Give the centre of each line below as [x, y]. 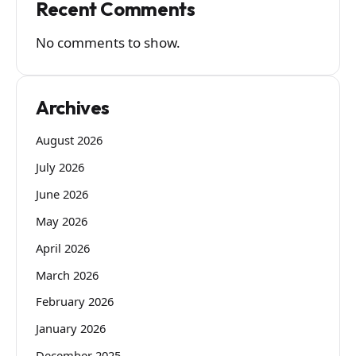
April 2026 [63, 248]
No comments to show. [108, 42]
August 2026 [69, 140]
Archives [73, 107]
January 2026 [71, 329]
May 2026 [62, 221]
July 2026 [60, 167]
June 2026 [62, 194]
